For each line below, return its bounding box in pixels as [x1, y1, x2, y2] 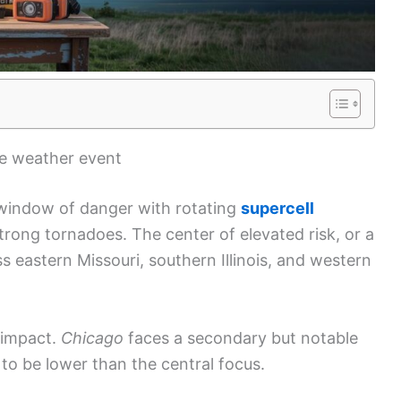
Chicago [61, 328, 124, 347]
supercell [241, 198, 314, 218]
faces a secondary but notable [124, 328, 358, 347]
